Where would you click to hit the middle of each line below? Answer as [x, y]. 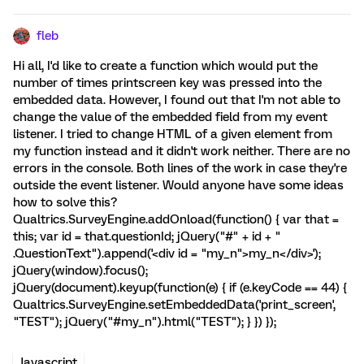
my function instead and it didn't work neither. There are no [182, 151]
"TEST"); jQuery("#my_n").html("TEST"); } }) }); [145, 322]
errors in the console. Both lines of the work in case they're [180, 168]
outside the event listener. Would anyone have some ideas [178, 185]
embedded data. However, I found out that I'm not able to [177, 100]
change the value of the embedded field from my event [170, 117]
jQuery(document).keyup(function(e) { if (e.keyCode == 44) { [180, 288]
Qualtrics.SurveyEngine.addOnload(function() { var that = [176, 219]
